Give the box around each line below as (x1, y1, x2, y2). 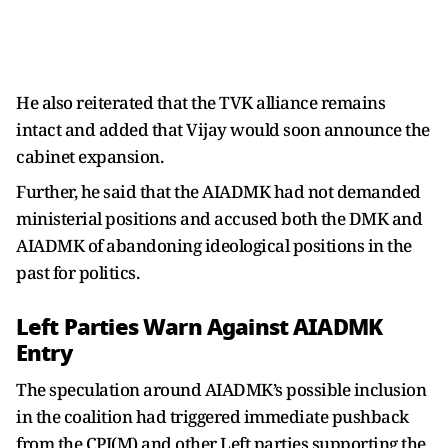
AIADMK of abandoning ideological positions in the (16, 233, 412, 257)
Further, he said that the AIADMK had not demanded (16, 179, 421, 203)
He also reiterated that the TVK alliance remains (16, 90, 385, 114)
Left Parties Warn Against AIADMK (16, 309, 383, 344)
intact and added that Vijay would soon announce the (16, 117, 430, 141)
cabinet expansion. (16, 144, 163, 168)
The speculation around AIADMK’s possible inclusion (16, 377, 426, 401)
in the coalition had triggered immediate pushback (16, 404, 409, 428)
